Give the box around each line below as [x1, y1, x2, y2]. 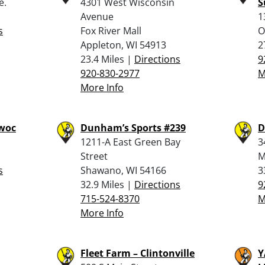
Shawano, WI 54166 [80, 163, 166, 177]
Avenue [80, 9, 114, 23]
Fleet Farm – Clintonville [80, 246, 195, 260]
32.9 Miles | [80, 177, 134, 191]
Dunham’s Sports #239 [80, 121, 186, 134]
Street [80, 149, 108, 163]
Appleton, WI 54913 [80, 38, 166, 51]
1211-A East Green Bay [80, 135, 180, 148]
